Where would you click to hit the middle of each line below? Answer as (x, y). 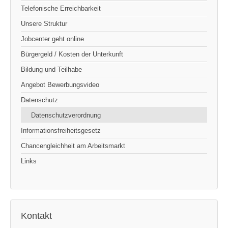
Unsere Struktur (44, 24)
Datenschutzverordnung (66, 116)
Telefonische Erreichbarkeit (61, 9)
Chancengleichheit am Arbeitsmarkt (73, 146)
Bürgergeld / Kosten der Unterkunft (72, 54)
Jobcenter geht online (52, 39)
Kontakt (36, 216)
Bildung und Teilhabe (51, 70)
